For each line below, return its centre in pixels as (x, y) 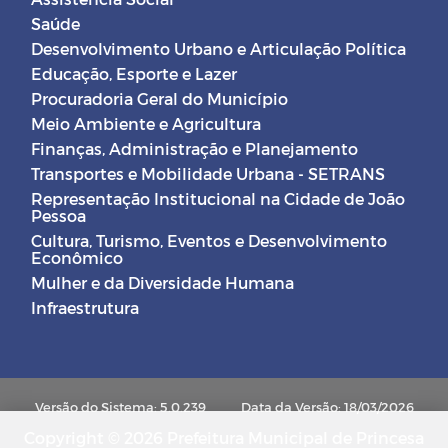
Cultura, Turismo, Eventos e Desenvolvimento (209, 241)
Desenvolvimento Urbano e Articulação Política (218, 49)
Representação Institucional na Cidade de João (218, 199)
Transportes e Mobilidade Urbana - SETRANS (208, 174)
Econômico (77, 258)
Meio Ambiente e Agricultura (146, 124)
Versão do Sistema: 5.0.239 (121, 407)
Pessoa (58, 216)
